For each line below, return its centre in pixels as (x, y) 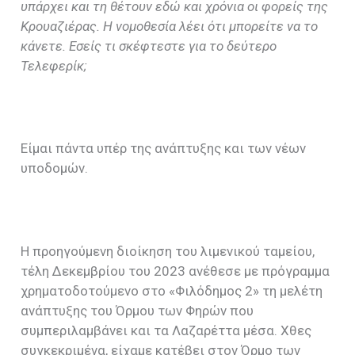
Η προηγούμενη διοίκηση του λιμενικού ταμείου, (168, 251)
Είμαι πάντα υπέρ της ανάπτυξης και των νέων (164, 149)
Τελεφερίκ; (54, 65)
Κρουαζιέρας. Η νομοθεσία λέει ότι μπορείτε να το (170, 26)
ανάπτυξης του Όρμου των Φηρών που (137, 310)
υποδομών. (55, 168)
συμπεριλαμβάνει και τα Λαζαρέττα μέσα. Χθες (166, 330)
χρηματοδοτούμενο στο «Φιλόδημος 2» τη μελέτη (172, 290)
